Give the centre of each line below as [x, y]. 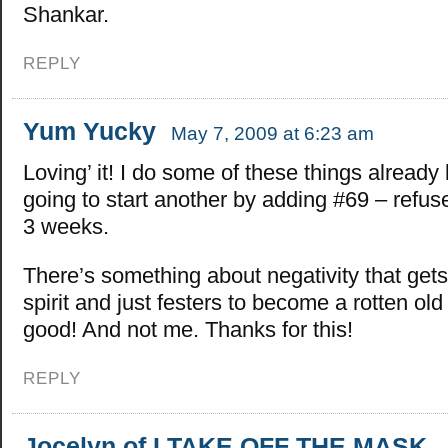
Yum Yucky [89, 130]
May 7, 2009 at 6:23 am [272, 133]
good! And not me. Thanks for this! [188, 329]
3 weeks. [66, 226]
